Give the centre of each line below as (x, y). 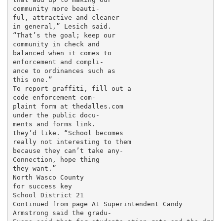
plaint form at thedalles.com (68, 106)
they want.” (34, 168)
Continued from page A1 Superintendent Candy (97, 204)
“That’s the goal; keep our (64, 35)
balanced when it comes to (62, 53)
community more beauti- (56, 8)
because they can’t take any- (68, 150)
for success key (42, 186)
